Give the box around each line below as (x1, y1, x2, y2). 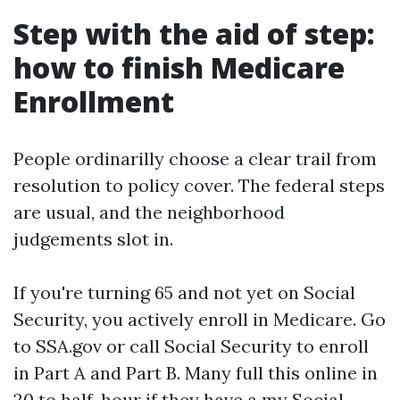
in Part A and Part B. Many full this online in (13, 362, 378, 384)
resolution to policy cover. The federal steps (13, 174, 385, 196)
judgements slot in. (13, 228, 173, 250)
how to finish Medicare (13, 48, 345, 87)
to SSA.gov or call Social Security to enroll (13, 335, 369, 357)
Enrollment (13, 82, 174, 121)
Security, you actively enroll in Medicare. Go (13, 308, 386, 330)
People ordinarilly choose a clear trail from (13, 147, 377, 170)
